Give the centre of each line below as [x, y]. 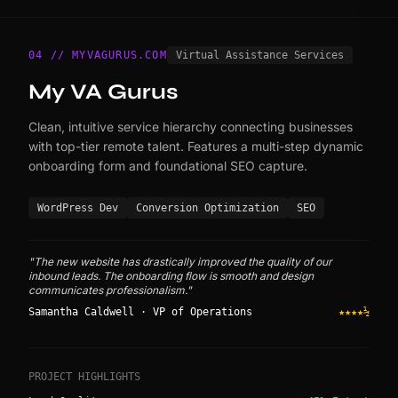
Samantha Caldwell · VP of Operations [140, 311]
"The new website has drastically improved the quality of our [180, 261]
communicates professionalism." [110, 290]
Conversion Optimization [207, 207]
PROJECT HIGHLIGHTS [84, 376]
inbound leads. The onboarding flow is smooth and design [171, 275]
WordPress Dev [78, 207]
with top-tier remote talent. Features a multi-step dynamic [196, 146]
